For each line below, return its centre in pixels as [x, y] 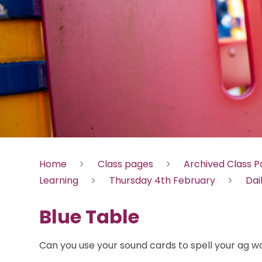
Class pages [125, 164]
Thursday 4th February [162, 180]
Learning [59, 180]
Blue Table [89, 217]
